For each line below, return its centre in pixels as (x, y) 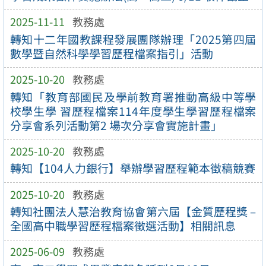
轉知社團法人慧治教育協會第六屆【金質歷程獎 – (133, 212)
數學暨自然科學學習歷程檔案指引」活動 (111, 53)
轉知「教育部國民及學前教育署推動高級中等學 (133, 96)
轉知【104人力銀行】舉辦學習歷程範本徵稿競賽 (132, 168)
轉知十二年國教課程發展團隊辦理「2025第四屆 (133, 39)
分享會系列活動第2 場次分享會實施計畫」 (116, 125)
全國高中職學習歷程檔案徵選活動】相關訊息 (123, 226)
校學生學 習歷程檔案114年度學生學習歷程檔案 (133, 111)
